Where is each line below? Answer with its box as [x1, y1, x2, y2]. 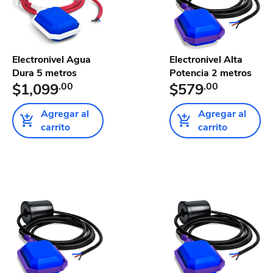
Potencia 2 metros [169, 66, 252, 80]
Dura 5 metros [12, 66, 77, 80]
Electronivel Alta [169, 52, 243, 66]
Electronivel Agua [12, 52, 91, 66]
